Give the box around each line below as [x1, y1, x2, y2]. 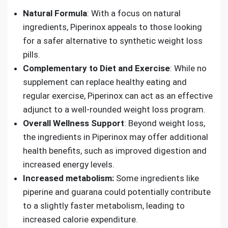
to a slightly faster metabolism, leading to [23, 201, 185, 211]
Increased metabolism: [23, 173, 114, 183]
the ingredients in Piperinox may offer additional [23, 132, 208, 142]
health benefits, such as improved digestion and [23, 146, 207, 156]
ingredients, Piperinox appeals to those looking [23, 22, 202, 32]
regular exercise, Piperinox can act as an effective [23, 91, 213, 101]
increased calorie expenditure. [23, 214, 138, 224]
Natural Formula [23, 8, 87, 18]
